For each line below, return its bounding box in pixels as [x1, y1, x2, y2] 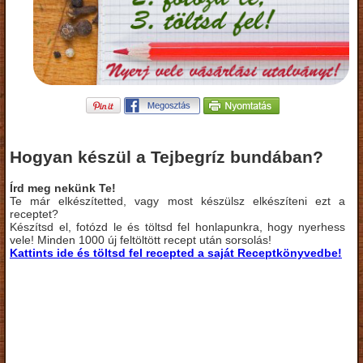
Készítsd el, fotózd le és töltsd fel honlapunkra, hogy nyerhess [10, 220, 345, 233]
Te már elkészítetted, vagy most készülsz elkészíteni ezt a [10, 194, 345, 207]
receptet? [10, 207, 58, 220]
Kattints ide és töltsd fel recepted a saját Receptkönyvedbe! [10, 246, 342, 259]
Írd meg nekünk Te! [10, 181, 116, 194]
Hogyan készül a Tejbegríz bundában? [10, 147, 323, 167]
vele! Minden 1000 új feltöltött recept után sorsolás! [10, 233, 271, 246]
